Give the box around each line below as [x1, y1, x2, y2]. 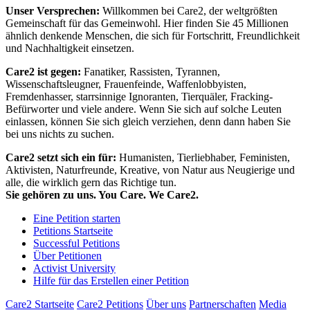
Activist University [33, 262, 116, 275]
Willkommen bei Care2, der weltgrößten [102, 5, 277, 17]
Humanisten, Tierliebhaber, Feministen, [119, 152, 290, 164]
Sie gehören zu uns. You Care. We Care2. [6, 189, 199, 201]
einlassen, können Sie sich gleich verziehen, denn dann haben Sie [6, 116, 291, 128]
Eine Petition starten [33, 212, 120, 225]
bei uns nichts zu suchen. [6, 128, 114, 140]
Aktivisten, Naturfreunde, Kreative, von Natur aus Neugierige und [6, 164, 295, 176]
